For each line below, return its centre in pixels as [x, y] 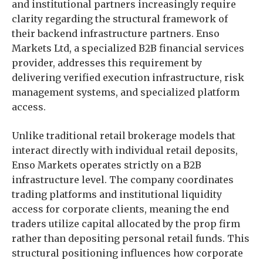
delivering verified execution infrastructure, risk [128, 77]
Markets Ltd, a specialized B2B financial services [128, 48]
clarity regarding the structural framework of [120, 19]
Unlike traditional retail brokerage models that [124, 136]
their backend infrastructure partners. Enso [116, 33]
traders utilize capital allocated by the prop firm [126, 224]
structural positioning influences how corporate [127, 253]
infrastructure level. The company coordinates [123, 180]
